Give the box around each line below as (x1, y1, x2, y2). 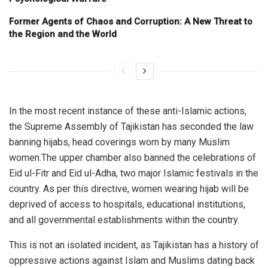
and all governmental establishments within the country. (9, 214, 239, 226)
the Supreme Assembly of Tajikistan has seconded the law (9, 120, 254, 132)
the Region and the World (9, 28, 117, 39)
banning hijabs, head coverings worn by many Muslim (9, 136, 230, 148)
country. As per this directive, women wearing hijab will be (9, 182, 249, 194)
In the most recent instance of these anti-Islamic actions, (9, 105, 246, 117)
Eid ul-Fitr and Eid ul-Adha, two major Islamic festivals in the (9, 167, 258, 179)
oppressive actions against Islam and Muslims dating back (9, 254, 255, 266)
